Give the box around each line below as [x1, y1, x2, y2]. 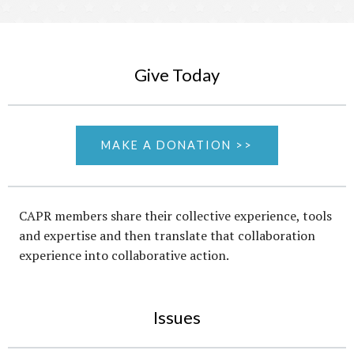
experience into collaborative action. [19, 246, 229, 264]
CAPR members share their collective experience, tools [19, 206, 332, 224]
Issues [153, 307, 201, 329]
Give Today [134, 63, 220, 85]
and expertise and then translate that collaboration [19, 226, 315, 244]
